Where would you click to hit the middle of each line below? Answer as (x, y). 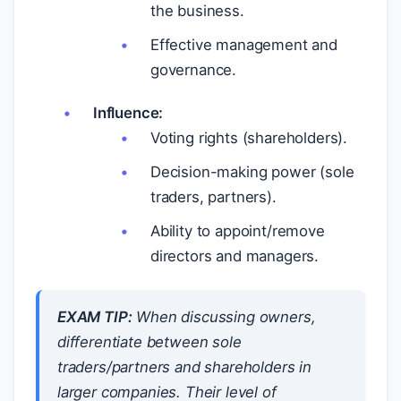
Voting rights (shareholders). (249, 138)
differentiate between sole (149, 342)
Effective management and (244, 45)
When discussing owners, (224, 317)
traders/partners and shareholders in (184, 367)
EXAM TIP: (95, 317)
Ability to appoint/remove (238, 231)
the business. (197, 11)
